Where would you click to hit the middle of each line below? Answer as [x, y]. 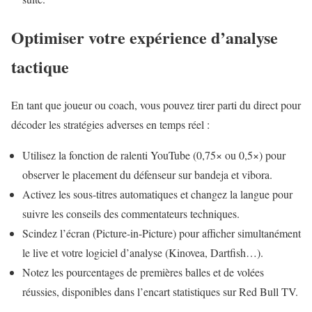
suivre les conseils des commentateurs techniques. [131, 213]
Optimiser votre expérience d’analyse [145, 38]
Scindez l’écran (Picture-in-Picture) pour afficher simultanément [162, 233]
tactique [40, 67]
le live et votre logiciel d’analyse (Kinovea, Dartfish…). [143, 252]
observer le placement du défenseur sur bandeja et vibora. [147, 174]
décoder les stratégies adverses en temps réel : [110, 124]
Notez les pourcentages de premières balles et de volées [143, 272]
